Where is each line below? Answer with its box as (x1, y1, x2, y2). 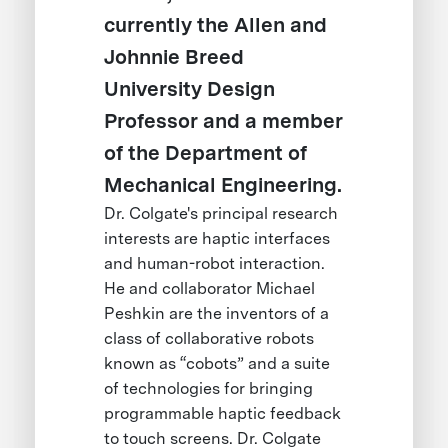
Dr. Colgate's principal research (104, 204, 339, 224)
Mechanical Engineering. (104, 173, 343, 198)
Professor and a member (104, 109, 344, 134)
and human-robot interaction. (104, 254, 326, 274)
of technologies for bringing (104, 379, 314, 399)
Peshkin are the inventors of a (104, 304, 330, 324)
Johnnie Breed (104, 45, 245, 70)
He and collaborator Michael (104, 279, 316, 299)
